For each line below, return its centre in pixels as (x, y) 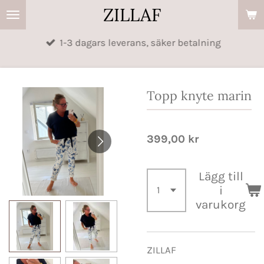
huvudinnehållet (43, 46)
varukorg (221, 204)
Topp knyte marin (199, 96)
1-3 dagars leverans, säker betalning (140, 42)
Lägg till (221, 176)
